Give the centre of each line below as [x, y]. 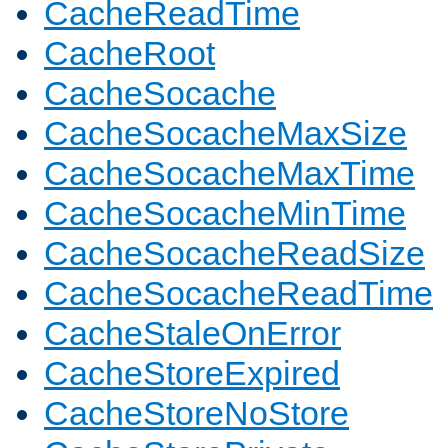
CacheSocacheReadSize [234, 253]
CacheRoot [129, 53]
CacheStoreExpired [192, 373]
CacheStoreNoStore [196, 413]
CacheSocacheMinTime [225, 213]
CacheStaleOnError [192, 333]
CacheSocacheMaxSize [225, 133]
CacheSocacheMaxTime [229, 173]
